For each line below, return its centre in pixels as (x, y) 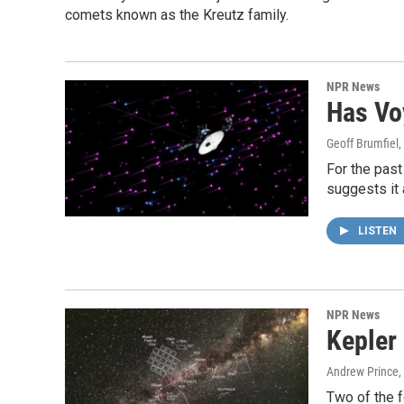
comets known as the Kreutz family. (177, 15)
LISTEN (379, 231)
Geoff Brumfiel (363, 144)
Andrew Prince (363, 372)
